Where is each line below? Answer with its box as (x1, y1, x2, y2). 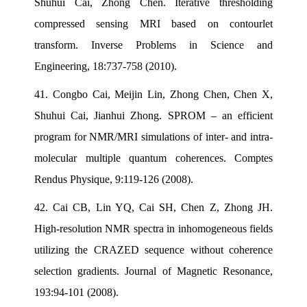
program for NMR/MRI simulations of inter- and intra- (34, 130, 273, 143)
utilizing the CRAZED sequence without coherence (34, 243, 273, 256)
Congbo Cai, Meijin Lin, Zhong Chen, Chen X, (52, 88, 273, 100)
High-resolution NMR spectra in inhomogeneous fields (34, 222, 273, 234)
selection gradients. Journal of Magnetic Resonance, (34, 265, 273, 277)
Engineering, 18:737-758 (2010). (34, 60, 177, 72)
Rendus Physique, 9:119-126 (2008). (34, 173, 193, 185)
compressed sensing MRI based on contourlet (34, 17, 273, 29)
